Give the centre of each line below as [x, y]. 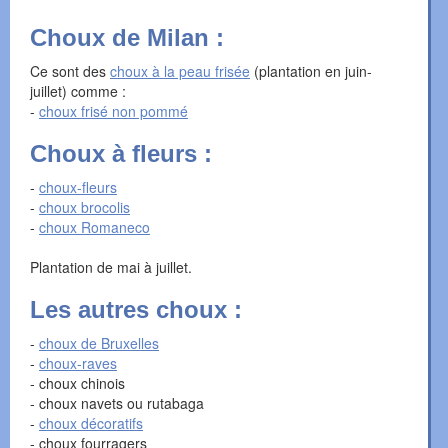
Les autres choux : [136, 310]
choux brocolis [84, 207]
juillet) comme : [78, 91]
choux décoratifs [91, 423]
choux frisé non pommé [113, 111]
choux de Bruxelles [99, 343]
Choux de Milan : [127, 38]
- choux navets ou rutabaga [117, 403]
